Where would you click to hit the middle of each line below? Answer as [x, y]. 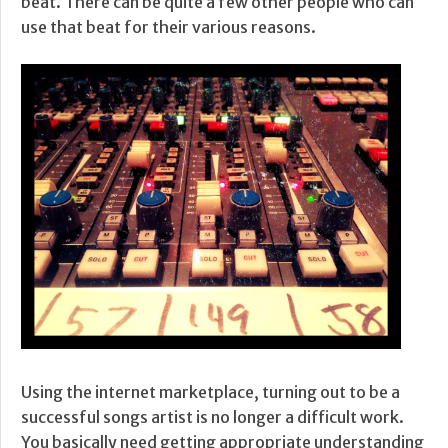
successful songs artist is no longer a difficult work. [212, 416]
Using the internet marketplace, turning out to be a [210, 391]
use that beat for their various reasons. [168, 26]
